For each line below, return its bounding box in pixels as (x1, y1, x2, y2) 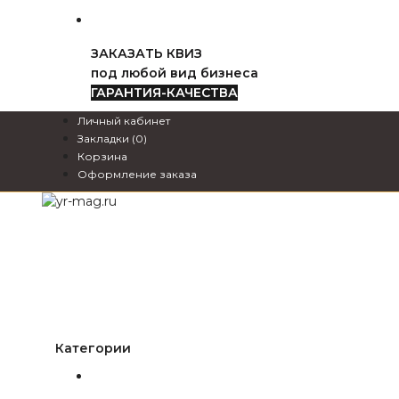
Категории (55, 340, 131, 356)
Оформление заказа (77, 167, 197, 181)
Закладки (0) (77, 132, 147, 145)
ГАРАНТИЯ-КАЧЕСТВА (91, 85, 238, 101)
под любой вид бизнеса (91, 65, 258, 81)
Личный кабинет (77, 114, 170, 127)
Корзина (77, 150, 127, 163)
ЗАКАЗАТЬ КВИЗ (91, 45, 202, 61)
